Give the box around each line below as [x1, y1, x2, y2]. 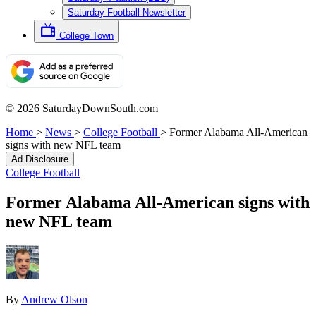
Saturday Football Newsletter [68, 7, 186, 18]
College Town [59, 30, 114, 41]
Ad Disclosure [11, 154, 68, 164]
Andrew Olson [21, 293, 87, 305]
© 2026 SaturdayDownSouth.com [6, 102, 158, 114]
